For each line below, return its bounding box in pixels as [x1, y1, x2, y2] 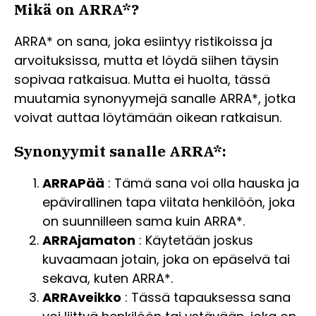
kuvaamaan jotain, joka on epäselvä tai [42, 250, 290, 269]
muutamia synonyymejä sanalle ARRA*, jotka [14, 90, 296, 108]
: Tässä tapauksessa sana [121, 288, 291, 307]
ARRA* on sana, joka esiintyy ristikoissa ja [14, 32, 272, 51]
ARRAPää [42, 174, 104, 193]
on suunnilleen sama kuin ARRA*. [42, 212, 245, 231]
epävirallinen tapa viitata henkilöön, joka [42, 193, 295, 212]
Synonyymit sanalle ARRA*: [14, 141, 226, 162]
